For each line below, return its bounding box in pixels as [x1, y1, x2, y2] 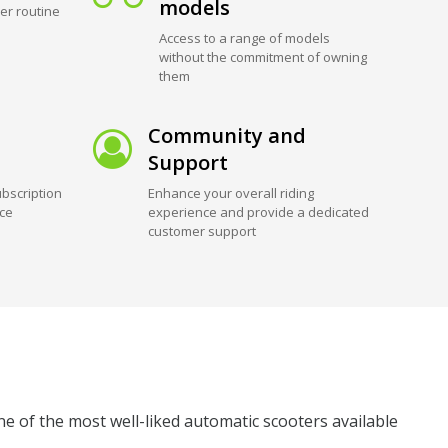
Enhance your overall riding [148, 183, 315, 202]
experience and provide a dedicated [148, 202, 370, 221]
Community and [148, 121, 307, 149]
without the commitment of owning [159, 47, 368, 66]
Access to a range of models [159, 28, 331, 47]
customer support [148, 221, 257, 240]
